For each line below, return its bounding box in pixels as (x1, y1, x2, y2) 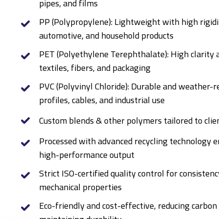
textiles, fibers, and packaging (39, 59, 151, 76)
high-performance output (39, 146, 134, 163)
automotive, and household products (39, 27, 174, 44)
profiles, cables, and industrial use (39, 91, 165, 108)
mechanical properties (39, 178, 122, 195)
